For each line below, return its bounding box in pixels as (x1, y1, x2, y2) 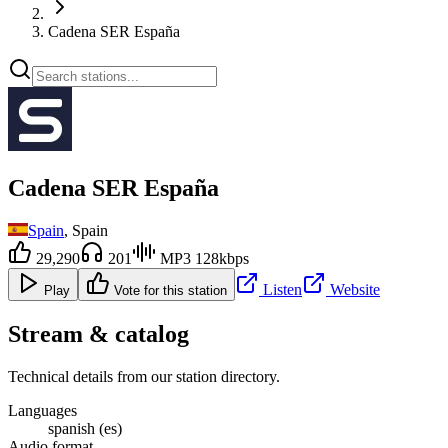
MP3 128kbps (156, 249, 249, 267)
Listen (259, 280, 302, 298)
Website (326, 280, 380, 298)
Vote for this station (110, 282, 227, 298)
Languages (8, 401, 77, 419)
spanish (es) (48, 419, 122, 437)
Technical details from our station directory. (8, 367, 280, 385)
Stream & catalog (8, 320, 189, 347)
